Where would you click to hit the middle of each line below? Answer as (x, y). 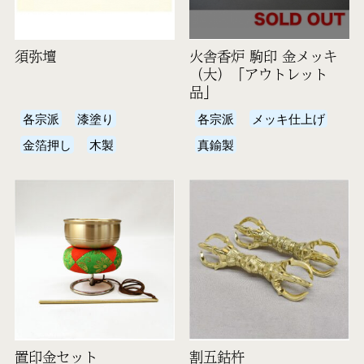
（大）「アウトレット (258, 74)
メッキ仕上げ (289, 119)
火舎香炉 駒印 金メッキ (263, 56)
